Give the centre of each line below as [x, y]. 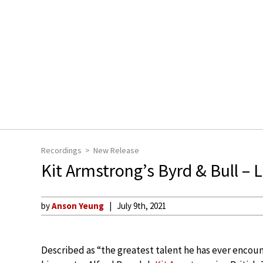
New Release [116, 150]
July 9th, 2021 [141, 206]
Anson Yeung [78, 206]
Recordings [61, 150]
